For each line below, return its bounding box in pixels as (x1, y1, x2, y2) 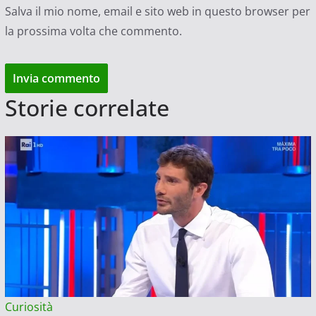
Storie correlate (4, 92, 169, 123)
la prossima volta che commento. (4, 23, 182, 39)
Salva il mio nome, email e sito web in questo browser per (4, 4, 310, 20)
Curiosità (4, 298, 53, 315)
